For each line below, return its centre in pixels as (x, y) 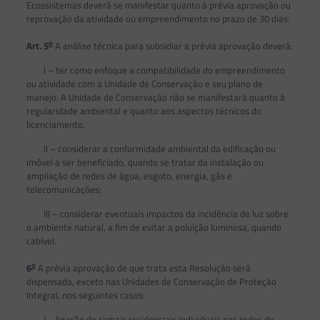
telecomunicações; (64, 189)
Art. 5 (37, 45)
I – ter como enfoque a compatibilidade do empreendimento (155, 70)
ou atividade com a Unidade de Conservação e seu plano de (144, 83)
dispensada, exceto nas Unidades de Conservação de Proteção (151, 282)
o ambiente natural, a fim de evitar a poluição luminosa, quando (154, 227)
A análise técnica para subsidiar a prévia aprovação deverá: (172, 45)
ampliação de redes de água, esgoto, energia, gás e (129, 175)
